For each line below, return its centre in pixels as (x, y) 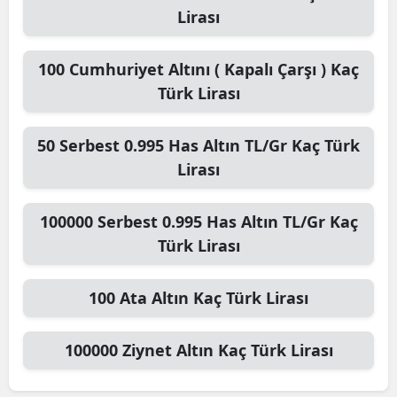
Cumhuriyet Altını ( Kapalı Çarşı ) (198, 69)
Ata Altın (154, 298)
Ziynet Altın (167, 350)
